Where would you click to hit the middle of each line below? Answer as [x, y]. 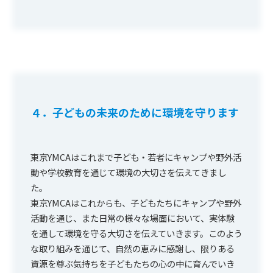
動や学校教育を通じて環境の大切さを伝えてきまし [128, 172]
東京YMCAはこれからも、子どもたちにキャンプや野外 [136, 202]
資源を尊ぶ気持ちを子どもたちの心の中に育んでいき [133, 263]
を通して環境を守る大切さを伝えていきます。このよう [136, 233]
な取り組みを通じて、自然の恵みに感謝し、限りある [133, 248]
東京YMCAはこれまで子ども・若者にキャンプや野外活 [136, 157]
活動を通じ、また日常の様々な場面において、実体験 [133, 218]
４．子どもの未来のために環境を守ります [135, 112]
